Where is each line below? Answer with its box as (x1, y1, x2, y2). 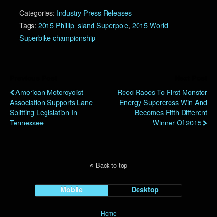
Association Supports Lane (10, 96, 93, 107)
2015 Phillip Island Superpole (38, 19, 128, 30)
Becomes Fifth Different (135, 107, 207, 117)
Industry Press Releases (57, 7, 132, 17)
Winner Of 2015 (153, 117, 201, 127)
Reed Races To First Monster (117, 86, 207, 97)
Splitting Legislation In (10, 107, 77, 117)
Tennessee (10, 117, 44, 127)
